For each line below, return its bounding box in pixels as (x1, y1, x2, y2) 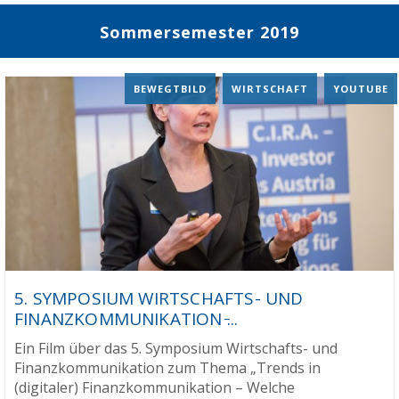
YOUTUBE (333, 82, 388, 95)
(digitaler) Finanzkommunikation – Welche (14, 378, 295, 397)
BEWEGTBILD (134, 82, 207, 95)
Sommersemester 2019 (100, 21, 299, 43)
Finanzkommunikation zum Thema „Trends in (14, 358, 321, 378)
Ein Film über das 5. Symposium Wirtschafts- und (14, 338, 338, 358)
